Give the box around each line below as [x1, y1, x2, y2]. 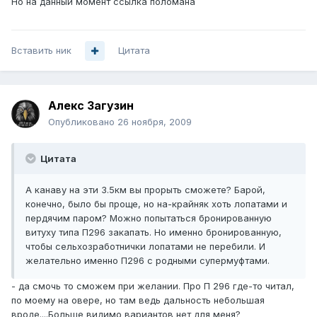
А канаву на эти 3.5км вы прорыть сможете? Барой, [25, 184, 265, 196]
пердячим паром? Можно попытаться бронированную [25, 212, 272, 224]
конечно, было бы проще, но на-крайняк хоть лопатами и [25, 198, 287, 210]
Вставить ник [11, 45, 71, 57]
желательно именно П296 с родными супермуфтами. [25, 255, 270, 267]
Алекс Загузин [48, 98, 134, 113]
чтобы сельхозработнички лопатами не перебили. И [25, 241, 265, 253]
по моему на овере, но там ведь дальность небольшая [11, 294, 265, 306]
